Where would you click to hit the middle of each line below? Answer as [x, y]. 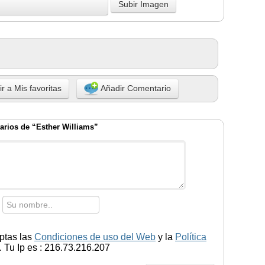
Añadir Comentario [135, 88]
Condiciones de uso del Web [95, 237]
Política [191, 237]
